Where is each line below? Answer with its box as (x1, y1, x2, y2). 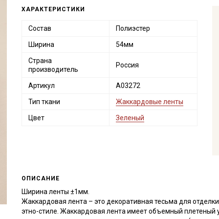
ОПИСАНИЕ (21, 175, 60, 182)
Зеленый (115, 114, 144, 122)
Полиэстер (115, 24, 150, 32)
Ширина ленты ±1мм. (21, 187, 89, 196)
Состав (28, 24, 51, 32)
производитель (28, 66, 78, 73)
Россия (115, 61, 139, 69)
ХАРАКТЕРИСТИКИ (21, 6, 85, 13)
